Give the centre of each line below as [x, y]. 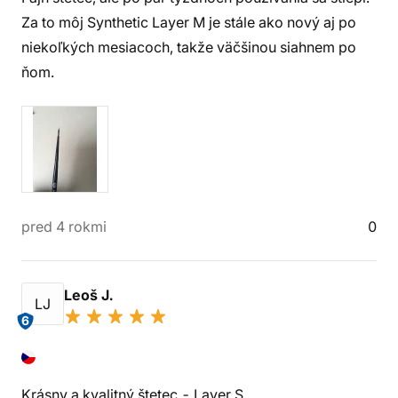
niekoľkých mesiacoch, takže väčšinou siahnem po [189, 47]
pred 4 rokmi [64, 227]
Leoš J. [90, 295]
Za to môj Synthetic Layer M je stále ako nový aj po [189, 22]
